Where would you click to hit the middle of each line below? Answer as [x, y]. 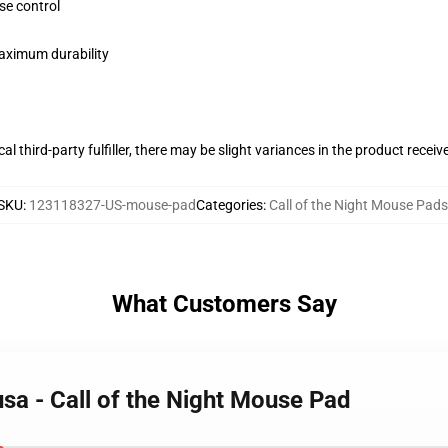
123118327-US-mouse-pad [112, 205]
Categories [229, 205]
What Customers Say [224, 304]
